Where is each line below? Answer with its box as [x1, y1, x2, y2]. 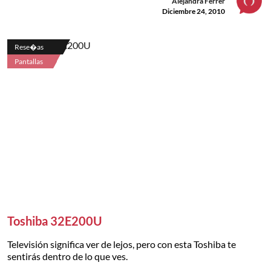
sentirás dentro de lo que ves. [7, 250, 128, 262]
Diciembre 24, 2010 [162, 7, 225, 16]
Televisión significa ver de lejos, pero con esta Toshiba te [7, 238, 236, 250]
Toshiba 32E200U [7, 213, 102, 228]
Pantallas [15, 57, 43, 67]
